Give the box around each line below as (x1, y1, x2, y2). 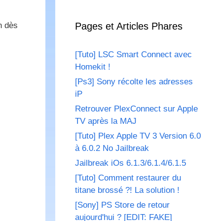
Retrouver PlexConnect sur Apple (75, 104, 198, 114)
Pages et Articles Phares (75, 21, 183, 32)
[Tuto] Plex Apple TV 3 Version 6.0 (75, 131, 201, 141)
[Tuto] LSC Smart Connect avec (75, 50, 192, 60)
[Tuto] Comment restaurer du (75, 173, 181, 183)
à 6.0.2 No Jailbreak (75, 144, 149, 153)
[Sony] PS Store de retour (75, 200, 170, 210)
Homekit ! (75, 62, 110, 72)
